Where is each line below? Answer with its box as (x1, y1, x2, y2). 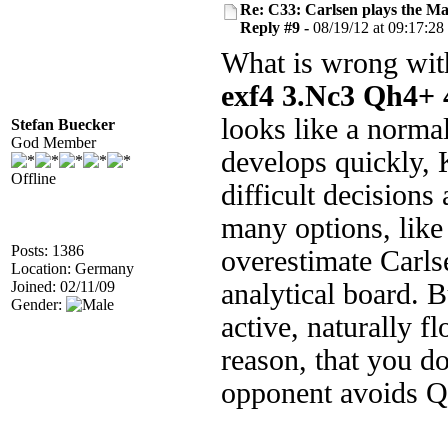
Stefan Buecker (11, 116, 115, 133)
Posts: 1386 (11, 242, 84, 259)
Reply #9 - (240, 19, 313, 36)
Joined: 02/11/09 (11, 278, 115, 295)
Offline (11, 170, 56, 187)
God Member (11, 134, 96, 151)
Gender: (11, 296, 66, 313)
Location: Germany (11, 260, 134, 277)
